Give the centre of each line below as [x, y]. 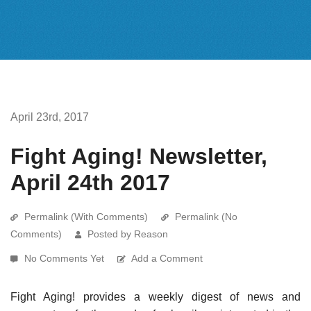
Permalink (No [206, 216]
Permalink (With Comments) [86, 216]
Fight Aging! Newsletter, [139, 156]
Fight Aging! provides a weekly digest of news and [155, 296]
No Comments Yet [66, 258]
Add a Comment [167, 258]
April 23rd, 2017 [50, 117]
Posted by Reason [128, 234]
